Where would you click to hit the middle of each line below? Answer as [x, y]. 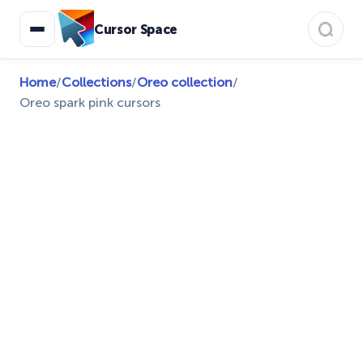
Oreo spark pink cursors [90, 102]
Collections [96, 82]
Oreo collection [185, 82]
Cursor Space [136, 29]
